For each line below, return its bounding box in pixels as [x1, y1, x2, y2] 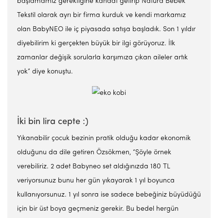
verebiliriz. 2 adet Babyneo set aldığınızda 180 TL [17, 163, 170, 170]
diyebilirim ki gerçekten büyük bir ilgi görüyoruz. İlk [17, 40, 175, 47]
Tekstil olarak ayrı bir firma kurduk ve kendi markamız [17, 12, 186, 19]
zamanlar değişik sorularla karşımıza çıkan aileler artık [17, 54, 188, 61]
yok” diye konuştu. [17, 68, 73, 75]
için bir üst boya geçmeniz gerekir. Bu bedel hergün [17, 205, 179, 213]
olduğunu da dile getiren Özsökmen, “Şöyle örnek [17, 149, 171, 156]
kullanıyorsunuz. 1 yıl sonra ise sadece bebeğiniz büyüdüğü [17, 191, 201, 199]
